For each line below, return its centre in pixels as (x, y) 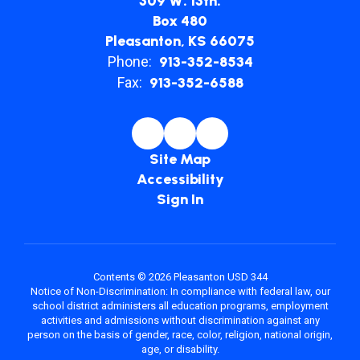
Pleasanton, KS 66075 (180, 41)
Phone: (129, 61)
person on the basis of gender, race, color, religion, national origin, (180, 335)
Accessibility (180, 179)
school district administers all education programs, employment (180, 306)
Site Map (180, 159)
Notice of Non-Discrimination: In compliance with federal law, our (180, 291)
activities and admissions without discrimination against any (180, 320)
